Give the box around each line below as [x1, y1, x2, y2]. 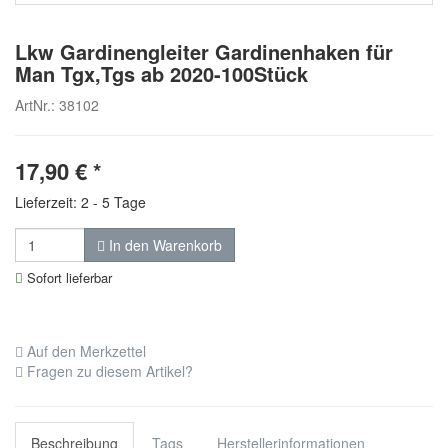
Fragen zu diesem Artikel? [23, 361, 193, 382]
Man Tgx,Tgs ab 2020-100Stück [15, 59, 308, 89]
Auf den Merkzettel [23, 341, 146, 362]
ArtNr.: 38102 [15, 95, 99, 116]
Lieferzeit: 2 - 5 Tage [15, 192, 146, 213]
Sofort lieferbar [23, 268, 112, 288]
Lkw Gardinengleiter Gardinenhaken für [15, 37, 393, 67]
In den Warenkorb [105, 235, 222, 256]
